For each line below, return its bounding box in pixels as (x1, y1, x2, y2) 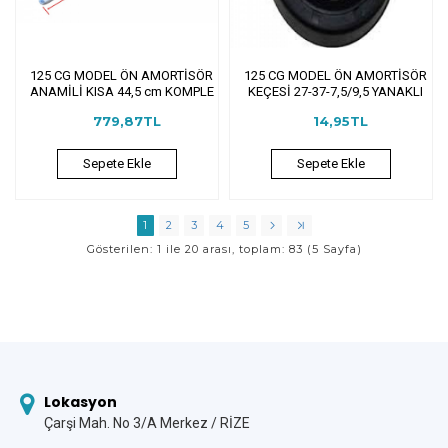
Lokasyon (44, 392, 117, 412)
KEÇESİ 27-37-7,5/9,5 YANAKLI (248, 83, 424, 99)
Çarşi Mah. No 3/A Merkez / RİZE (44, 415, 250, 431)
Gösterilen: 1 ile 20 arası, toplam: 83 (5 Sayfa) (86, 241, 362, 256)
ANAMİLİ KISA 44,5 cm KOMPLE (29, 83, 214, 99)
